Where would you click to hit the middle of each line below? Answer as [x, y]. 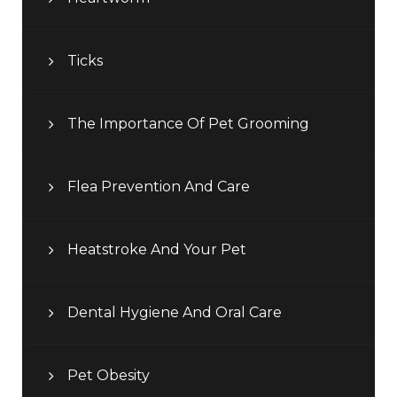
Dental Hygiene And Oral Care [175, 313]
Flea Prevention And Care [159, 187]
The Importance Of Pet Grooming [188, 124]
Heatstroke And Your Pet [157, 250]
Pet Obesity [109, 376]
